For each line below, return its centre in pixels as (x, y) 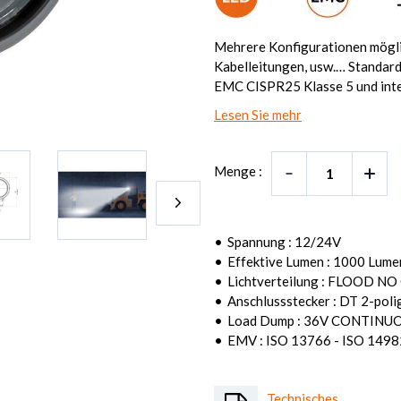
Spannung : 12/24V (284, 242)
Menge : (238, 171)
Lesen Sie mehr (258, 115)
